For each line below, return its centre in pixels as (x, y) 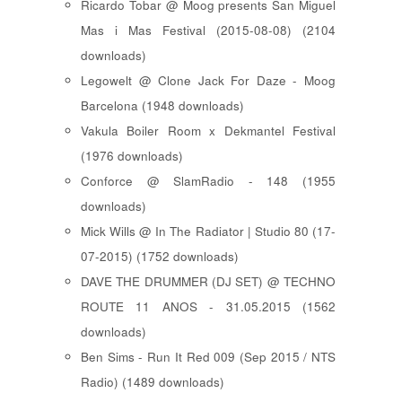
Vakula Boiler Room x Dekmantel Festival (208, 131)
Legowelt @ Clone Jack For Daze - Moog (208, 81)
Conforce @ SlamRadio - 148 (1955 (208, 181)
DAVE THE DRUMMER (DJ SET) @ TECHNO (208, 282)
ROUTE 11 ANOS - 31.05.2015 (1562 (208, 307)
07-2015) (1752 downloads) (160, 257)
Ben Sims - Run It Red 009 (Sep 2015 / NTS (208, 357)
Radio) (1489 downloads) (153, 382)
